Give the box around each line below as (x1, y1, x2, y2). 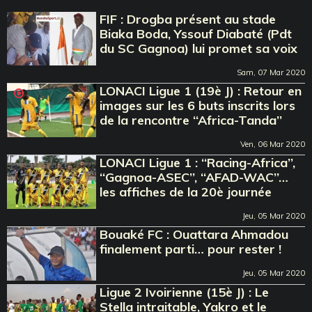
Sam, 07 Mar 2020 (237, 67, 305, 77)
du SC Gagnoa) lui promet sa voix (100, 40, 298, 56)
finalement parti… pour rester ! (100, 240, 282, 257)
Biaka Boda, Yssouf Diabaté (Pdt (100, 25, 292, 42)
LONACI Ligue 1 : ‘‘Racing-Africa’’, (100, 154, 296, 171)
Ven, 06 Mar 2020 (240, 139, 305, 149)
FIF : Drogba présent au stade (100, 10, 276, 27)
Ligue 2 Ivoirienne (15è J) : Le (100, 283, 270, 300)
